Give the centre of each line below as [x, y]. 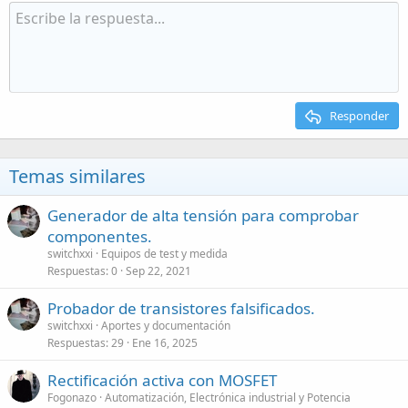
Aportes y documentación [166, 326]
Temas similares [77, 176]
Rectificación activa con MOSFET [162, 380]
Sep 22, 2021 [158, 271]
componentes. [100, 236]
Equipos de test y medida [164, 254]
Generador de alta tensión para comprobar [203, 215]
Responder [359, 116]
